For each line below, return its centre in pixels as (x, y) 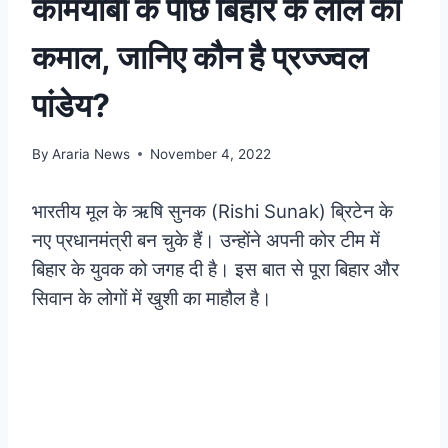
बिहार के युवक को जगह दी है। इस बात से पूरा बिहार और (215, 269)
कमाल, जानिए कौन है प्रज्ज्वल (200, 57)
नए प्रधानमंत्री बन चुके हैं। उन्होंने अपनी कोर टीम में (206, 240)
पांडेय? (71, 105)
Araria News (91, 153)
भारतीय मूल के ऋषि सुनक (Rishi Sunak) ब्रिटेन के (212, 211)
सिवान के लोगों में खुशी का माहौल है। (152, 298)
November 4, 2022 (211, 153)
